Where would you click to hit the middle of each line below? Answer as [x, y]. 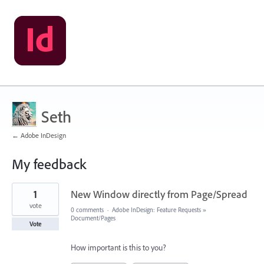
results [22, 195]
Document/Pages [93, 218]
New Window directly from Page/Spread [159, 194]
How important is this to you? [118, 247]
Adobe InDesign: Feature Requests [156, 210]
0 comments [87, 210]
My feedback [49, 164]
